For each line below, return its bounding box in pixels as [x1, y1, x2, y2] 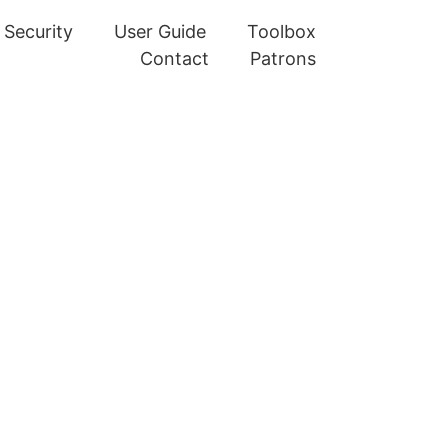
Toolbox [247, 21, 316, 42]
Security [4, 21, 73, 42]
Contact [140, 48, 209, 69]
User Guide [114, 21, 206, 42]
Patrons [250, 48, 316, 69]
